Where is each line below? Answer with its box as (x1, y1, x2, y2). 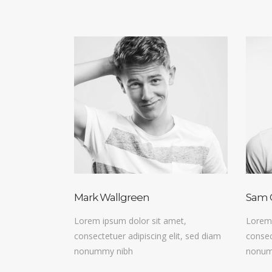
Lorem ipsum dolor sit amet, (74, 215, 186, 227)
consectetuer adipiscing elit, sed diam (74, 230, 221, 242)
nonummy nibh (74, 245, 133, 257)
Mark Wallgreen (74, 191, 149, 204)
